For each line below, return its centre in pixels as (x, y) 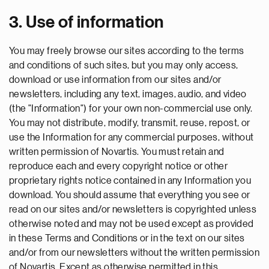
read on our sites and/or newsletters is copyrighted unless (133, 210)
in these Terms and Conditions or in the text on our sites (127, 238)
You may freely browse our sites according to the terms (127, 51)
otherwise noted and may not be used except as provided (131, 224)
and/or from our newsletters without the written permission (134, 253)
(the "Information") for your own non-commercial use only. (131, 109)
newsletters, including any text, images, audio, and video (128, 94)
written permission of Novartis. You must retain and (117, 152)
